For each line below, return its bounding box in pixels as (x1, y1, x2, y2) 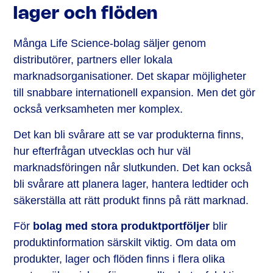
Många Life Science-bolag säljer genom (13, 37, 207, 49)
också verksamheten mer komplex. (13, 102, 183, 115)
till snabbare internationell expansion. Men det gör (13, 86, 256, 99)
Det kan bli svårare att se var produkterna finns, (13, 128, 244, 141)
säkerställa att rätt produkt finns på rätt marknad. (13, 194, 249, 207)
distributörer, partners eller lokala (13, 53, 173, 66)
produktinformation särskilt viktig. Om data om (13, 236, 236, 249)
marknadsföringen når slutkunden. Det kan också (13, 161, 252, 174)
